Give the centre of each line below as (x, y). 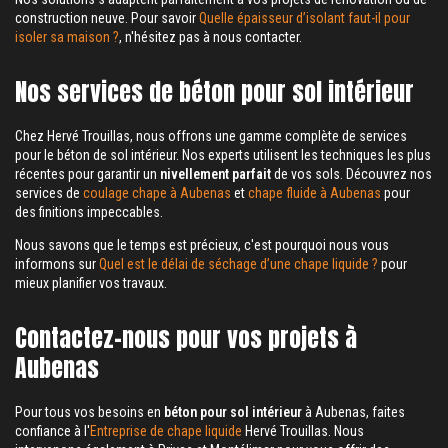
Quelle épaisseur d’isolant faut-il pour (304, 18)
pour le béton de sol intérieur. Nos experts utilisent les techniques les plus (223, 155)
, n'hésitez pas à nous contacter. (210, 37)
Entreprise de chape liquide (166, 431)
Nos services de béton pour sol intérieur (214, 92)
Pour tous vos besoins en (89, 412)
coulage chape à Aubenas (157, 193)
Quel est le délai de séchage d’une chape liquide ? (238, 264)
